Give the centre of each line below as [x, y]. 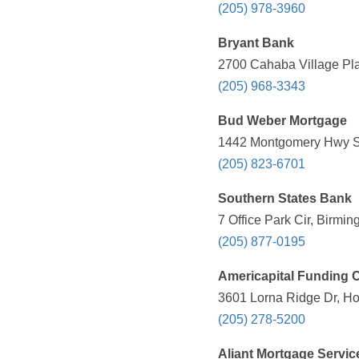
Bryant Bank [256, 43]
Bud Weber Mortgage [282, 121]
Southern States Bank [285, 199]
